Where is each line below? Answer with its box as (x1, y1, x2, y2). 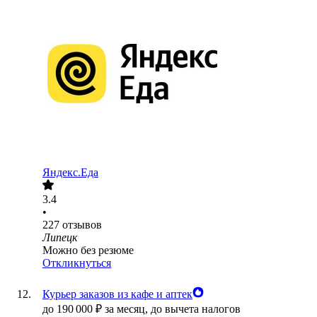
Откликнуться (42, 257, 111, 270)
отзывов (62, 219, 102, 231)
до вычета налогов (151, 303, 241, 316)
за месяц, (105, 303, 151, 316)
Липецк (42, 231, 77, 244)
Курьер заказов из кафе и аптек (42, 288, 192, 301)
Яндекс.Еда (42, 166, 98, 179)
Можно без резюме (42, 244, 134, 257)
